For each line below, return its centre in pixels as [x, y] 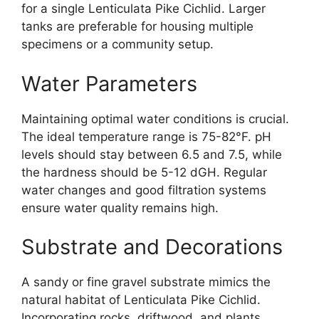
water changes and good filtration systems [144, 190]
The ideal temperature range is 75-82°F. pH [146, 136]
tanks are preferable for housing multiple [137, 27]
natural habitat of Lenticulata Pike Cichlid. [141, 300]
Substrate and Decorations [152, 247]
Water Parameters [109, 83]
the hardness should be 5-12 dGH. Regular [144, 172]
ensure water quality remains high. [120, 208]
